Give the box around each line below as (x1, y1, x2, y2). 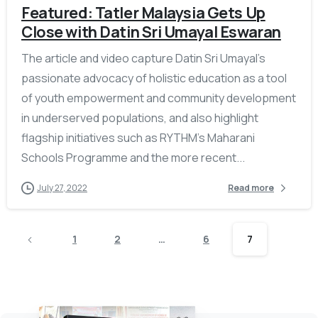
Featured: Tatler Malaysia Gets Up (21, 1, 265, 23)
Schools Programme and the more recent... (21, 149, 245, 165)
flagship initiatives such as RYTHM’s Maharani (21, 129, 255, 146)
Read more (228, 182, 274, 194)
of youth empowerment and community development (21, 89, 296, 106)
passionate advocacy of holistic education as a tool (21, 70, 287, 86)
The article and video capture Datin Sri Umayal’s (21, 50, 265, 66)
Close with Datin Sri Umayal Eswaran (21, 21, 281, 42)
